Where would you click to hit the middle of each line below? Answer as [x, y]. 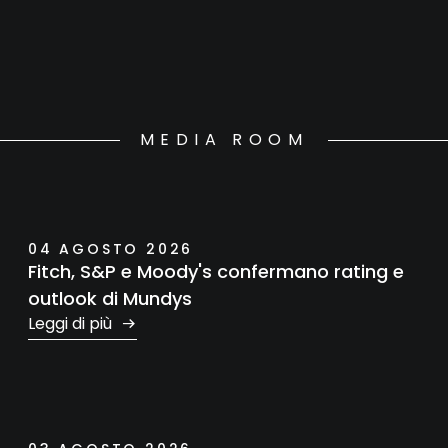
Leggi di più [72, 323]
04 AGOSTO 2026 [111, 249]
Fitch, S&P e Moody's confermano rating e [216, 271]
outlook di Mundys [110, 298]
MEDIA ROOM [224, 139]
